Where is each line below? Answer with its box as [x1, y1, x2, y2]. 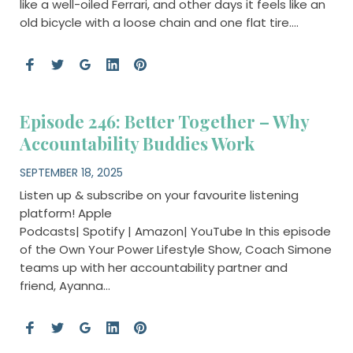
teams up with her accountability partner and [19, 258, 288, 276]
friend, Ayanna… [19, 277, 110, 294]
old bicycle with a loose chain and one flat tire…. [19, 13, 299, 31]
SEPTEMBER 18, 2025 [19, 164, 123, 180]
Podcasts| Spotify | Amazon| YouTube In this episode [19, 222, 331, 240]
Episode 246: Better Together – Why [19, 109, 309, 133]
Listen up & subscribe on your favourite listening [19, 186, 299, 203]
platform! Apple [19, 204, 112, 221]
